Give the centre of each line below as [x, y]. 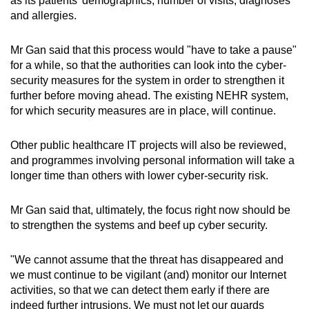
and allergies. [43, 15]
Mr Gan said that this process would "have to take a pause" [153, 50]
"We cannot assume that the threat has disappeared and [147, 259]
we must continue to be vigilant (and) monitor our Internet [148, 275]
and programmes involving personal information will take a [152, 160]
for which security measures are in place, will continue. [143, 110]
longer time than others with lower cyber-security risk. [139, 175]
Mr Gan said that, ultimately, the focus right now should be [150, 210]
